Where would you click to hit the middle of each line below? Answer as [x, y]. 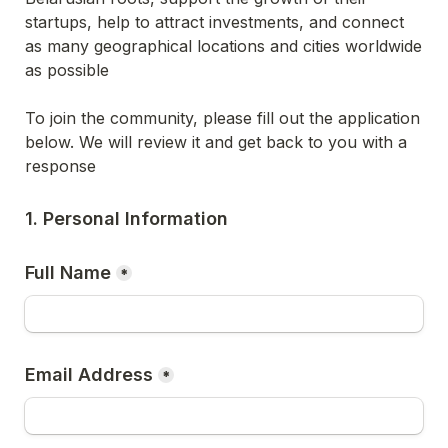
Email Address [89, 374]
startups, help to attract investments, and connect [214, 22]
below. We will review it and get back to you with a [216, 142]
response [60, 166]
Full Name [68, 272]
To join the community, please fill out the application [222, 118]
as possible [67, 70]
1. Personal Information [126, 218]
